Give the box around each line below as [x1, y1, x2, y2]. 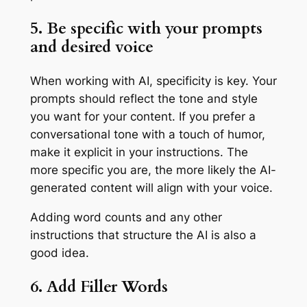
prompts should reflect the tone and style [29, 91, 258, 106]
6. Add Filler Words [29, 275, 168, 297]
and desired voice [29, 36, 153, 58]
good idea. [29, 245, 93, 260]
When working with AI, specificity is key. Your [29, 73, 277, 88]
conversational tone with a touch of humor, [29, 127, 265, 141]
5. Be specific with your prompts [29, 17, 262, 39]
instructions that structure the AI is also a [29, 228, 256, 242]
